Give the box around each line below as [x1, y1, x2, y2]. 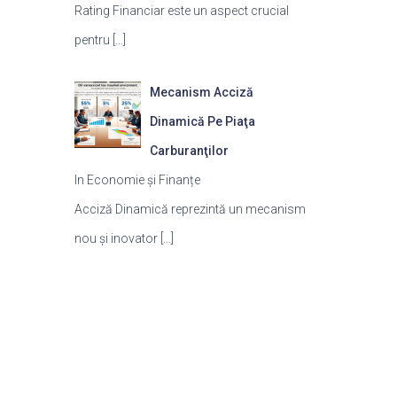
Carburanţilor [150, 144, 229, 158]
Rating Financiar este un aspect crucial [74, 4, 289, 18]
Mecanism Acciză [150, 85, 253, 99]
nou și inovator [74, 231, 160, 245]
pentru [74, 33, 113, 47]
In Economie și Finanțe [74, 173, 200, 187]
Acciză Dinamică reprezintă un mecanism [74, 202, 306, 216]
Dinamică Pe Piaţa [150, 114, 255, 128]
